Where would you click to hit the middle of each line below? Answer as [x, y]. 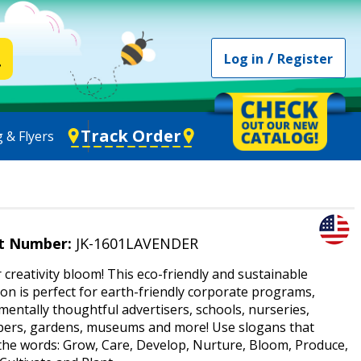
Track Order [131, 136]
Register [305, 59]
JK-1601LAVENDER [135, 243]
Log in [243, 59]
